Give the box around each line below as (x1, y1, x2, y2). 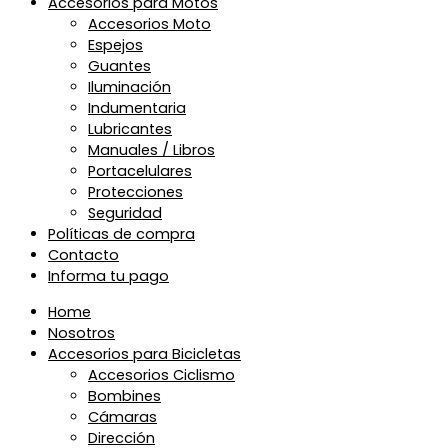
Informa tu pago (48, 266, 169, 287)
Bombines (88, 386, 161, 407)
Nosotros (48, 323, 115, 344)
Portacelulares (88, 161, 192, 182)
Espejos (88, 35, 143, 56)
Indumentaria (88, 98, 186, 119)
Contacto (48, 245, 119, 266)
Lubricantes (88, 119, 172, 140)
